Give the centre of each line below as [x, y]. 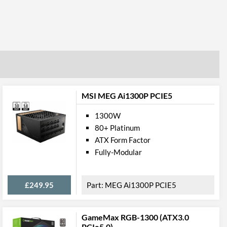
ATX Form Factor [123, 140]
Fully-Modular [118, 152]
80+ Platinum [117, 128]
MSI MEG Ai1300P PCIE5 [127, 96]
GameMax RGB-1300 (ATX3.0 [135, 217]
